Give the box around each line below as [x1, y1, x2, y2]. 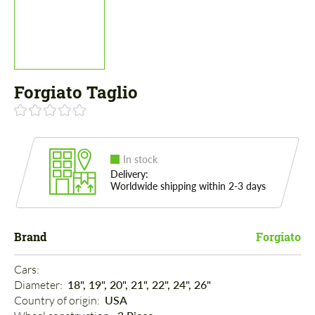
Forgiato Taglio [14, 81, 138, 104]
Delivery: [110, 168, 148, 181]
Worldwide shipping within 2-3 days [110, 180, 266, 193]
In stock [123, 153, 157, 166]
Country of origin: [14, 293, 102, 308]
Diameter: [14, 278, 65, 292]
